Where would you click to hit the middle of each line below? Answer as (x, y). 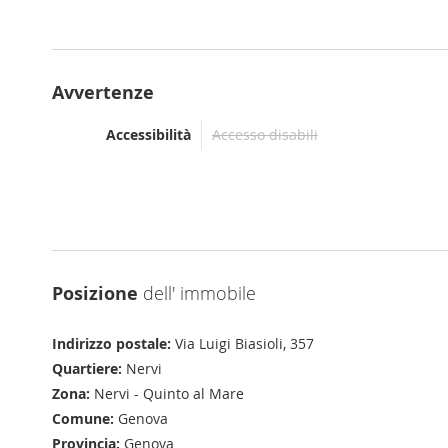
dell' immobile (197, 293)
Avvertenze (103, 92)
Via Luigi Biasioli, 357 (242, 343)
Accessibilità (148, 134)
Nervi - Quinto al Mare (167, 393)
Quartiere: (87, 368)
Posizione (95, 293)
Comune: (83, 418)
